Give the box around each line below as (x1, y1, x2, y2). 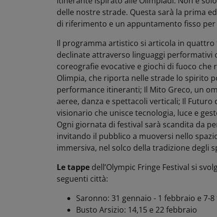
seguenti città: (57, 173, 108, 184)
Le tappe (57, 161, 90, 172)
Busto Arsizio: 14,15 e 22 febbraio (76, 204, 197, 215)
